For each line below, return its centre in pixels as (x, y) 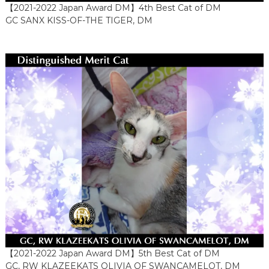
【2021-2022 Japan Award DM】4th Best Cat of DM (113, 8)
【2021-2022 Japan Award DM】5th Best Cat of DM (112, 254)
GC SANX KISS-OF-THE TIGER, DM (79, 21)
